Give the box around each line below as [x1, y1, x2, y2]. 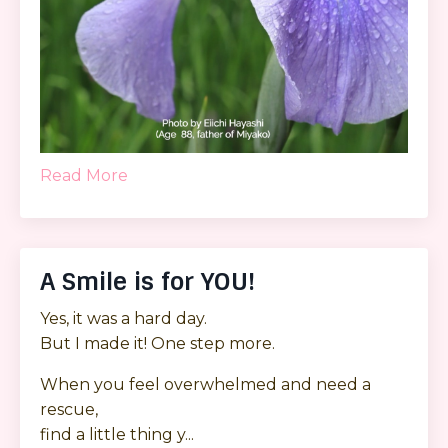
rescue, [40, 400, 102, 420]
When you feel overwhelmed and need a [40, 375, 371, 395]
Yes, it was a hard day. [40, 309, 207, 329]
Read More [40, 166, 128, 186]
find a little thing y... [40, 425, 194, 445]
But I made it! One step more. [40, 334, 275, 354]
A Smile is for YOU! [40, 266, 255, 298]
